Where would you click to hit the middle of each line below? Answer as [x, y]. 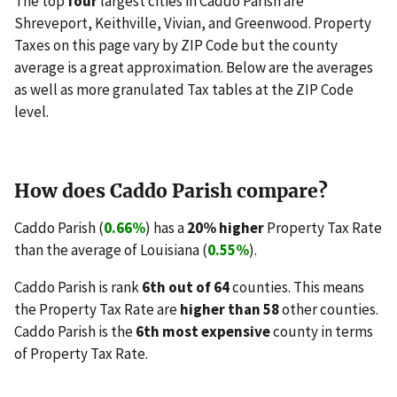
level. [31, 112]
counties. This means [297, 288]
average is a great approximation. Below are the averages [194, 68]
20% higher [226, 228]
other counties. [329, 310]
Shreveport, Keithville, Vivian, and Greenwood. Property [193, 23]
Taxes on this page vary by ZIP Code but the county [176, 46]
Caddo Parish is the [75, 332]
